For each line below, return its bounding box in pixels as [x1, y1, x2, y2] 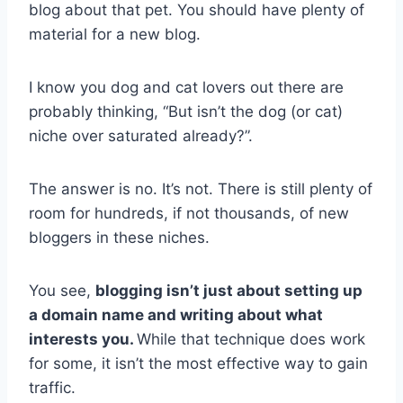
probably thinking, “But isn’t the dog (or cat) [29, 102, 343, 121]
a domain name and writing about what [29, 305, 323, 324]
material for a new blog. [29, 24, 201, 43]
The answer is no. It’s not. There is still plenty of [29, 179, 372, 198]
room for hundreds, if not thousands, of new [29, 203, 349, 222]
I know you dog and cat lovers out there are [29, 77, 344, 96]
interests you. [29, 329, 137, 348]
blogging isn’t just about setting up [95, 281, 363, 300]
